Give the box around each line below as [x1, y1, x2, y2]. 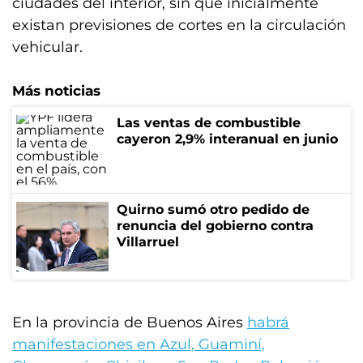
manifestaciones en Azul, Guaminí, [12, 335, 265, 353]
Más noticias [12, 83, 100, 99]
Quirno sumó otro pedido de [117, 202, 310, 217]
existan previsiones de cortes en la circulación [12, 16, 346, 34]
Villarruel [117, 234, 179, 250]
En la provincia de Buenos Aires [12, 314, 247, 331]
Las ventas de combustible [117, 115, 301, 130]
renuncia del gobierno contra [117, 218, 314, 233]
